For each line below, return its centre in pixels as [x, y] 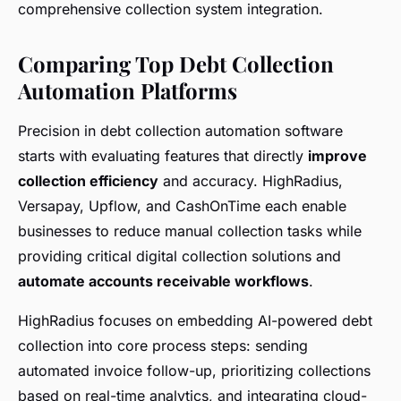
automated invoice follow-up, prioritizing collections [194, 371]
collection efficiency [88, 181]
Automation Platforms [128, 91]
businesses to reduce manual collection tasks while [190, 231]
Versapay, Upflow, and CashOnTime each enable [182, 206]
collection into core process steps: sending [163, 346]
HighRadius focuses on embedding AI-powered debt [195, 321]
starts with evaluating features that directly [163, 156]
